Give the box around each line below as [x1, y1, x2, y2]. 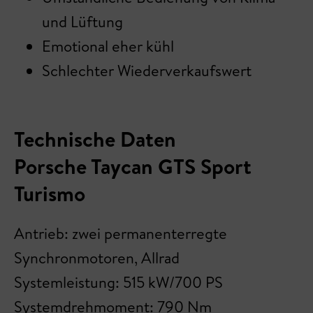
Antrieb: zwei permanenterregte [14, 223, 227, 244]
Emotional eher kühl [42, 36, 177, 57]
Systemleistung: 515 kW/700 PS [14, 272, 223, 293]
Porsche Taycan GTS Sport [14, 152, 252, 181]
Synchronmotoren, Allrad [14, 247, 180, 268]
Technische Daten [14, 124, 176, 154]
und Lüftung [42, 11, 123, 32]
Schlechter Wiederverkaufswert [42, 60, 252, 81]
